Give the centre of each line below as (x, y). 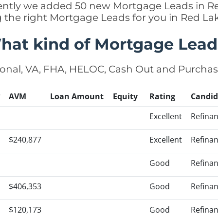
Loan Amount (77, 96)
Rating (162, 96)
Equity (125, 96)
